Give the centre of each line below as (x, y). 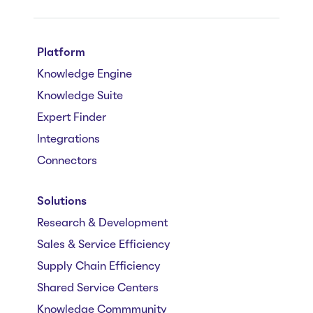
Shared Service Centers (98, 288)
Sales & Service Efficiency (104, 245)
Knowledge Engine (85, 74)
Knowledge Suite (80, 96)
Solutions (62, 202)
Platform (61, 53)
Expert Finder (72, 118)
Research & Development (102, 223)
